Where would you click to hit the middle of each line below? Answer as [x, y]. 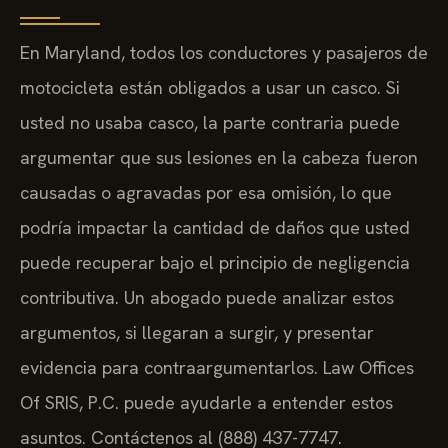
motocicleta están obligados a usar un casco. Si [210, 87]
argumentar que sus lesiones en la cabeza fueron [219, 157]
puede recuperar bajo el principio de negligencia [215, 262]
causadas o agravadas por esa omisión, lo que [206, 192]
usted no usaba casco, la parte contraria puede [210, 122]
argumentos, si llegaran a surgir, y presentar [197, 332]
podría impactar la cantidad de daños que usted [215, 227]
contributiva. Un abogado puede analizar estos [207, 297]
